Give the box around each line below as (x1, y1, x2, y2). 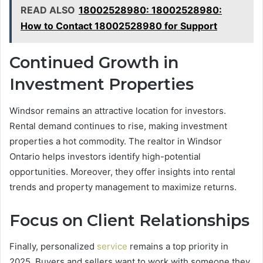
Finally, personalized (9, 241, 97, 252)
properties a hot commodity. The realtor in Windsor (9, 135, 222, 147)
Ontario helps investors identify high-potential (9, 150, 201, 162)
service (97, 241, 127, 252)
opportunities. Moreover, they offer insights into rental (9, 166, 235, 177)
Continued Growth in (9, 53, 178, 73)
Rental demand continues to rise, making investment (9, 120, 227, 131)
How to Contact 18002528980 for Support (21, 20, 217, 32)
